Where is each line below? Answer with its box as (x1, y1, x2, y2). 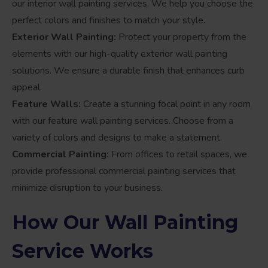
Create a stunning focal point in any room (81, 97, 251, 111)
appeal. (12, 80, 42, 94)
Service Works (12, 239, 153, 263)
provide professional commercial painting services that (12, 164, 236, 178)
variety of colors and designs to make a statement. (12, 130, 222, 144)
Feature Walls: (12, 97, 81, 111)
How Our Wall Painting (12, 210, 238, 234)
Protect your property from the (116, 30, 246, 44)
